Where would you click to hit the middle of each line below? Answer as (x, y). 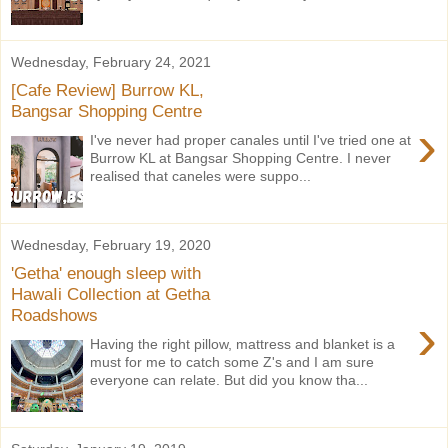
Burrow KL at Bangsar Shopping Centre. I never (241, 157)
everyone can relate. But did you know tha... (229, 379)
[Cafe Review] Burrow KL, (107, 90)
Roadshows (54, 315)
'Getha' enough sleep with (106, 273)
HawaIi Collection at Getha (110, 294)
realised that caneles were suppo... (201, 175)
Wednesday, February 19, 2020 (111, 244)
